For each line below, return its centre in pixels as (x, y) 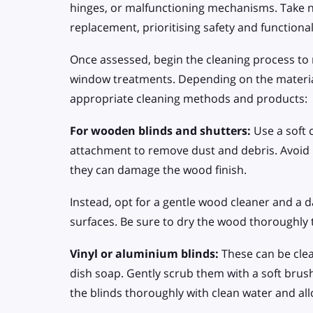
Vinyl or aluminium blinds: (146, 253)
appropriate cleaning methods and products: (189, 98)
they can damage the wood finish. (160, 169)
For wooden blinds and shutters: (160, 130)
